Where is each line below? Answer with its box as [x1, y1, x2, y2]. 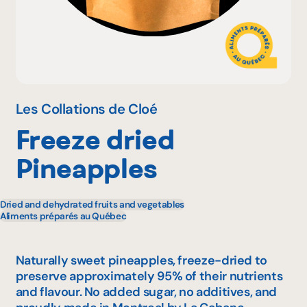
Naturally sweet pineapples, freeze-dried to [15, 251, 268, 269]
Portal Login [8, 79, 80, 96]
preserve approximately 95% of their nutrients [15, 267, 283, 284]
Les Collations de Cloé [15, 99, 158, 118]
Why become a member [8, 34, 151, 50]
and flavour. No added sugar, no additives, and [15, 283, 277, 300]
